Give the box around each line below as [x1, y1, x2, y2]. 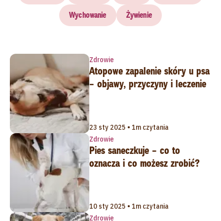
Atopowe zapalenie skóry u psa [89, 65, 210, 77]
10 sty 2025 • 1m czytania [89, 202, 169, 211]
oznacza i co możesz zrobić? [89, 156, 200, 170]
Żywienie [126, 10, 152, 20]
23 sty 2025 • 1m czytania [89, 122, 169, 132]
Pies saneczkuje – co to [89, 144, 180, 157]
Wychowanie [69, 10, 107, 20]
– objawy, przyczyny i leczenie [89, 77, 206, 90]
